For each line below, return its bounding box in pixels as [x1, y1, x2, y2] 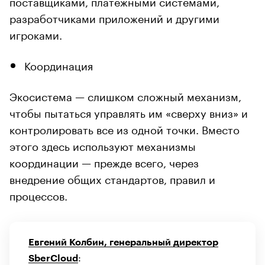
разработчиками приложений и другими [9, 8, 219, 25]
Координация [24, 56, 93, 73]
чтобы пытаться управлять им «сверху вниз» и [9, 103, 248, 120]
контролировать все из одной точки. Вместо [9, 119, 240, 137]
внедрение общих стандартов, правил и [9, 169, 215, 186]
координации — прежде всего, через [9, 153, 199, 170]
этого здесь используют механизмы [9, 136, 196, 153]
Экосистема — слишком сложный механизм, [9, 86, 241, 104]
